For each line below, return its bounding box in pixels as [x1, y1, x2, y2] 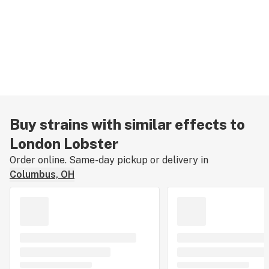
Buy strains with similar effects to [10, 115, 245, 133]
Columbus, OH [10, 168, 74, 180]
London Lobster [10, 134, 118, 152]
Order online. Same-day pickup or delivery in [10, 154, 208, 166]
